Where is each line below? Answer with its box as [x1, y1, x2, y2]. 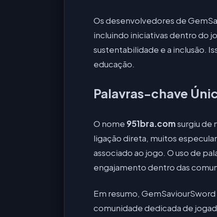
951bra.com [126, 118, 176, 129]
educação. [93, 58, 135, 69]
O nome [93, 118, 126, 129]
